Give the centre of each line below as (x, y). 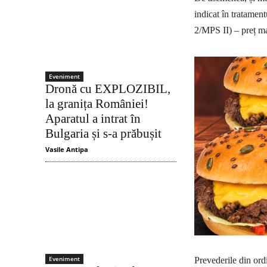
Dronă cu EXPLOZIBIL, (108, 89)
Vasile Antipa (67, 150)
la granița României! (97, 104)
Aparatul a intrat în (93, 119)
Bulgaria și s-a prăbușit (103, 134)
